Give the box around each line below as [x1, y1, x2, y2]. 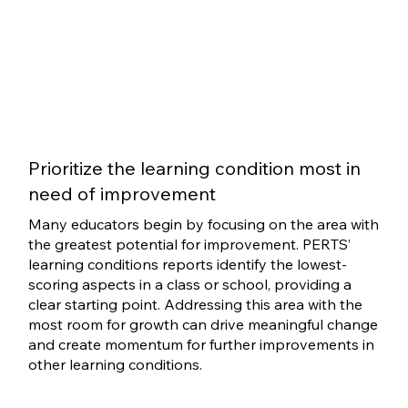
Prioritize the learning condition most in [28, 157, 362, 180]
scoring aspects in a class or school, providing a [27, 275, 352, 294]
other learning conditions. [27, 355, 202, 374]
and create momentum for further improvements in [27, 335, 374, 354]
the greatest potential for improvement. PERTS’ [27, 235, 351, 254]
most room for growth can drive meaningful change [27, 315, 378, 334]
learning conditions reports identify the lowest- [27, 255, 347, 274]
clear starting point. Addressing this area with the [27, 295, 362, 314]
